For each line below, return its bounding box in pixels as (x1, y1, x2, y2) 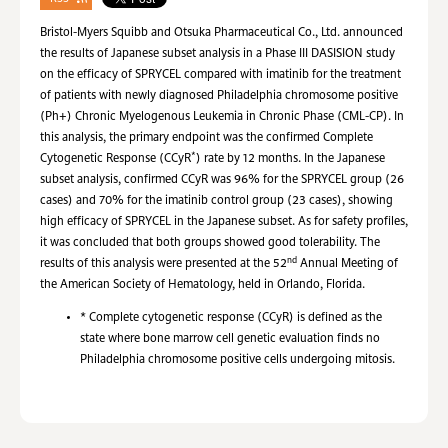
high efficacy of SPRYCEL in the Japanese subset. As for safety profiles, (40, 216, 408, 228)
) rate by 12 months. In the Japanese (196, 153, 385, 165)
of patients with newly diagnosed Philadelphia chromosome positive (40, 90, 398, 102)
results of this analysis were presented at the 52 (40, 258, 287, 270)
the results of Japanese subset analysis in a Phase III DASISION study (40, 48, 395, 60)
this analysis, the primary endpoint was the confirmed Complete (40, 132, 373, 144)
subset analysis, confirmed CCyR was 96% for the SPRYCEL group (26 (40, 174, 404, 186)
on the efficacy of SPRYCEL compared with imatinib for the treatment (40, 69, 401, 81)
